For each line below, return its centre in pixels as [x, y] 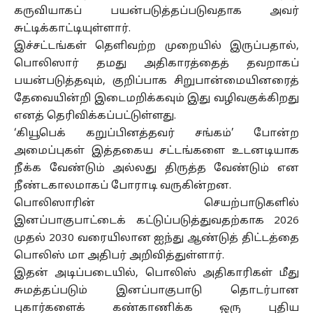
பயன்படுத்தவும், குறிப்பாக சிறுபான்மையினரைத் [156, 81]
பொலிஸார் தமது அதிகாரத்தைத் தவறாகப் [156, 64]
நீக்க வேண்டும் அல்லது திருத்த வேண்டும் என [156, 169]
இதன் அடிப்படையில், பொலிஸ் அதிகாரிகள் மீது [156, 274]
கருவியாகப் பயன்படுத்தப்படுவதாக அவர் [156, 12]
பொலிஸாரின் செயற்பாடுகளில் [156, 204]
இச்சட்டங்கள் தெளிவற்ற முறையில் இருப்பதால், [156, 46]
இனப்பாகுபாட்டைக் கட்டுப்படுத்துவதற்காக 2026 [156, 221]
